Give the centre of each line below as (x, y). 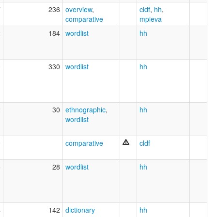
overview (79, 9)
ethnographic (85, 110)
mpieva (151, 19)
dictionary (80, 210)
